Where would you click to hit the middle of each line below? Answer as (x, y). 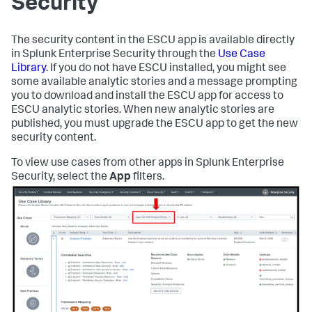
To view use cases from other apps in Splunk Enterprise (148, 164)
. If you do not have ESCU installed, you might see (166, 69)
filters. (148, 178)
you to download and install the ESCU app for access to (147, 97)
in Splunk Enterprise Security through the (115, 55)
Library (29, 69)
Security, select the (60, 178)
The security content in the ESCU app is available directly (153, 41)
